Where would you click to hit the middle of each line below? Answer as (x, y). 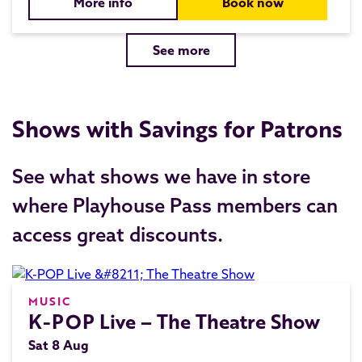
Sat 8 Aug (59, 345)
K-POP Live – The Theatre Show (174, 321)
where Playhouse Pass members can (175, 205)
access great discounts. (118, 234)
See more (181, 50)
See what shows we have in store (161, 176)
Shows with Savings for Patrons (177, 128)
